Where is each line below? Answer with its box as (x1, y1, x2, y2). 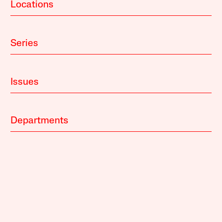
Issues (10, 77, 39, 87)
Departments (10, 115, 69, 126)
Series (10, 38, 39, 49)
